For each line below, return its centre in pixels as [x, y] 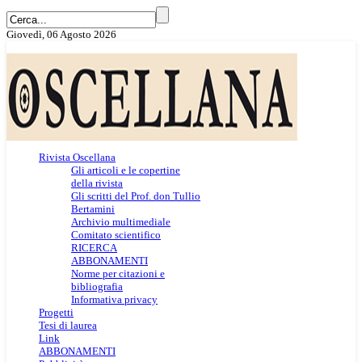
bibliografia [97, 286]
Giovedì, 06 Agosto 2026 [61, 34]
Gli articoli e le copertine [126, 170]
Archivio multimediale [121, 222]
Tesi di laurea [68, 325]
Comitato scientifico [116, 235]
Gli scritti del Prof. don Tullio [136, 196]
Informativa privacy [114, 299]
